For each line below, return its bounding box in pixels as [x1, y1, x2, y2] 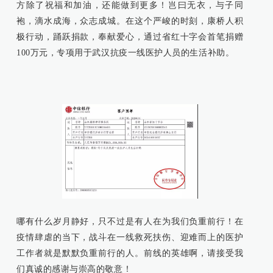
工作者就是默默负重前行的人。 [16, 249, 144, 258]
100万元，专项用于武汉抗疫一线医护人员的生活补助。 [16, 48, 235, 58]
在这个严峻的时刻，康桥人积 [126, 16, 244, 26]
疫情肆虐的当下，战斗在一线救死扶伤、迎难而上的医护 [16, 233, 244, 243]
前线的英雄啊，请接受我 [143, 249, 244, 258]
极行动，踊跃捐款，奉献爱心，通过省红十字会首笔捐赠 [16, 32, 244, 42]
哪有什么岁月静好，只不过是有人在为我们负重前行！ [16, 217, 235, 227]
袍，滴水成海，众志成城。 [16, 16, 126, 26]
